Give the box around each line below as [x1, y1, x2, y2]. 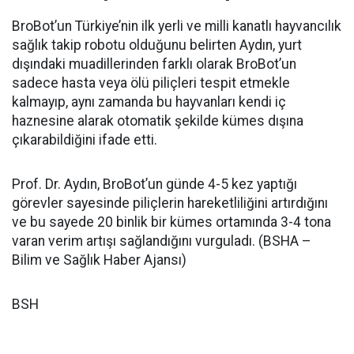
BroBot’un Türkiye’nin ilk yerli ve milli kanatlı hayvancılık [12, 17, 341, 34]
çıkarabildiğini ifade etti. [12, 131, 157, 148]
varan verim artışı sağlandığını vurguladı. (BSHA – [12, 232, 311, 249]
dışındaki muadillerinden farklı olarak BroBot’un [12, 55, 296, 72]
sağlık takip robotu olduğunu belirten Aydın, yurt [12, 36, 302, 53]
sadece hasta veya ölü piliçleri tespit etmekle [12, 74, 290, 91]
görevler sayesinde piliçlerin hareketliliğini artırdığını [12, 194, 328, 211]
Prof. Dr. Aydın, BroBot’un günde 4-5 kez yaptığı [12, 175, 297, 192]
